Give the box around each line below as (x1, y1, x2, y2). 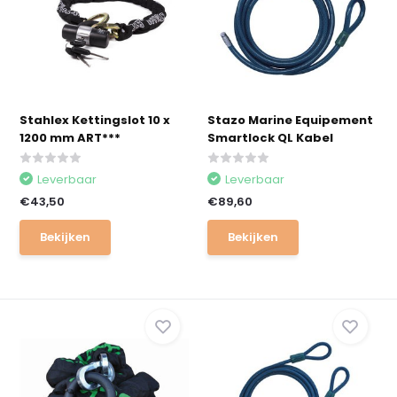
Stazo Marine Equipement (207, 112, 373, 128)
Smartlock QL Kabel (207, 129, 333, 146)
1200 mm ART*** (19, 129, 121, 146)
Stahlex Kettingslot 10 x (19, 112, 171, 128)
